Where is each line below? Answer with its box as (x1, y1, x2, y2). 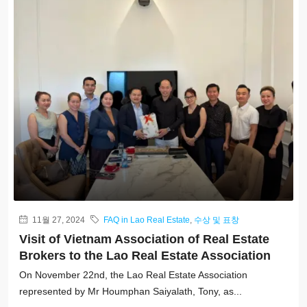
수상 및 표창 (194, 214, 239, 225)
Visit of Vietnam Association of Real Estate (19, 232, 269, 246)
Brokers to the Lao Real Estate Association (19, 248, 271, 262)
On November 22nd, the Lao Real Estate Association (19, 269, 247, 280)
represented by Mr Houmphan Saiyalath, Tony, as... (19, 285, 242, 297)
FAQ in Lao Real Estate (103, 214, 190, 225)
